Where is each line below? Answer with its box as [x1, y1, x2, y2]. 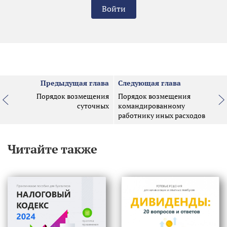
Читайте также [8, 140, 97, 157]
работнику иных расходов [118, 111, 205, 121]
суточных [77, 101, 109, 111]
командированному [118, 101, 185, 111]
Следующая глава [118, 79, 181, 88]
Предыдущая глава [41, 79, 109, 88]
